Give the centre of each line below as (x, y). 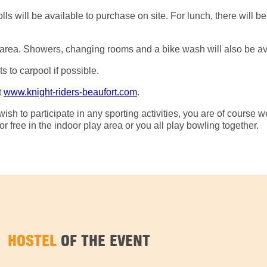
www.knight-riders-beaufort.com (70, 92)
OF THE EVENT (104, 240)
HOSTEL (32, 240)
